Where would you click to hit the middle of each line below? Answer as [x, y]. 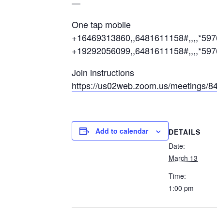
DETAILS [185, 132]
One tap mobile [101, 24]
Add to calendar [122, 131]
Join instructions [103, 72]
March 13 [183, 158]
